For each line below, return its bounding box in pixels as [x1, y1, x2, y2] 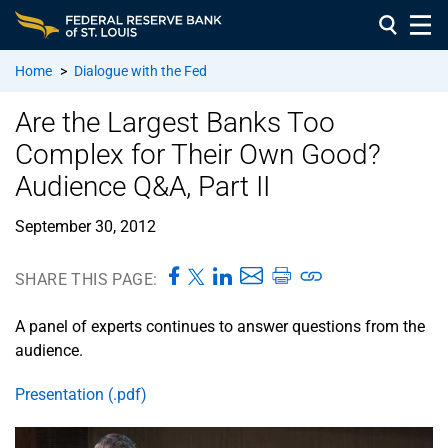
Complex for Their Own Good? [15, 137, 381, 171]
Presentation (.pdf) [15, 384, 147, 404]
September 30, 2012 [15, 216, 156, 236]
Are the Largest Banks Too [15, 105, 335, 139]
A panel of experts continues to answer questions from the [15, 316, 425, 336]
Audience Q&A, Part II [15, 169, 270, 203]
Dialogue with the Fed [74, 62, 207, 79]
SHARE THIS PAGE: [15, 269, 158, 289]
